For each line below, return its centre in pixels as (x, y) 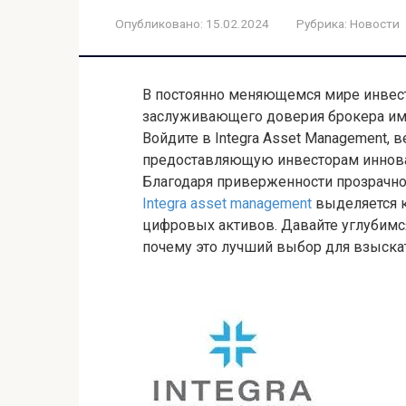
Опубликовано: (159, 24)
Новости (375, 24)
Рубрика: (322, 24)
